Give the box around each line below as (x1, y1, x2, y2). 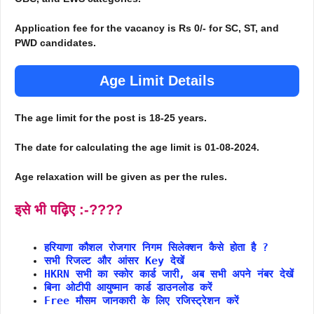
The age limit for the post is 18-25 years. (15, 112, 207, 124)
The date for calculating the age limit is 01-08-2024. (15, 142, 259, 153)
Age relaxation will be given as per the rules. (15, 171, 227, 183)
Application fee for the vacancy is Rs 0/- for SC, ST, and (15, 22, 279, 34)
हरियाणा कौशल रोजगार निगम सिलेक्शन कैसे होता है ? (44, 241, 268, 254)
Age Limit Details (100, 73, 214, 89)
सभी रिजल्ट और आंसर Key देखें (44, 254, 184, 268)
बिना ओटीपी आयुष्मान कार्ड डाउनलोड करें (44, 281, 212, 294)
